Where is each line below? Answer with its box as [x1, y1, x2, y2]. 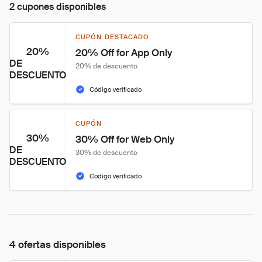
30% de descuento [75, 148, 137, 157]
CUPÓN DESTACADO [75, 33, 150, 41]
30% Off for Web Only [75, 133, 174, 146]
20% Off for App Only [75, 46, 172, 59]
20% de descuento [75, 61, 137, 71]
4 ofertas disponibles [9, 238, 106, 251]
